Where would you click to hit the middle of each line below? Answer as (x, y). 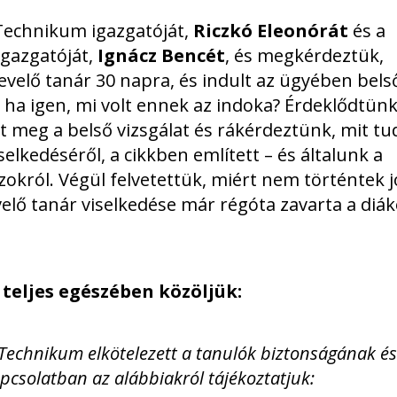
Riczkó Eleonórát (271, 31)
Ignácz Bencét (161, 56)
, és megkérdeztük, (304, 56)
